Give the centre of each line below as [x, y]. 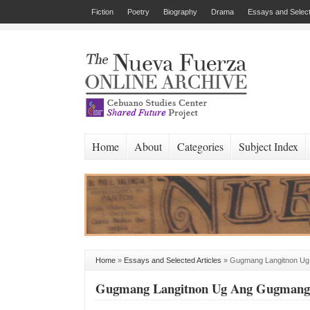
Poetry [138, 12]
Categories [200, 146]
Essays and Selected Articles [173, 260]
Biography [180, 12]
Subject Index [268, 146]
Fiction [102, 12]
